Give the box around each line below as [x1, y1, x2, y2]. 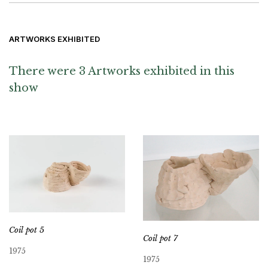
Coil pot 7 [143, 233, 178, 243]
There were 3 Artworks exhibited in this [9, 64, 234, 78]
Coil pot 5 [9, 225, 44, 236]
